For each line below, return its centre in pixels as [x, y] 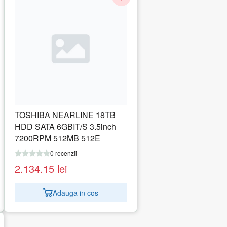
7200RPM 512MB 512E [57, 138]
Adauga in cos [75, 192]
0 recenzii [63, 153]
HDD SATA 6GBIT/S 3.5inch [65, 127]
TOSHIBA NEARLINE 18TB [65, 115]
